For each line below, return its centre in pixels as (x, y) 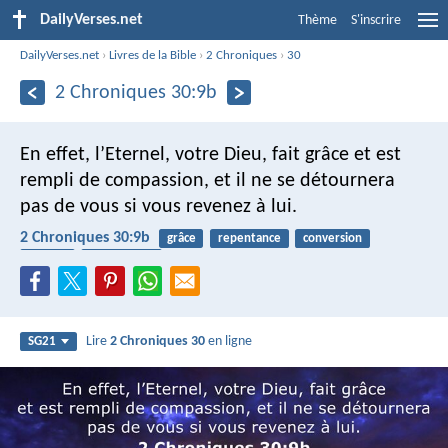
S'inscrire (376, 20)
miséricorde (121, 258)
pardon (47, 258)
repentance (249, 238)
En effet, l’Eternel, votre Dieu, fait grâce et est (210, 154)
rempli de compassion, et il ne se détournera (207, 180)
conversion (332, 238)
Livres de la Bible (153, 55)
